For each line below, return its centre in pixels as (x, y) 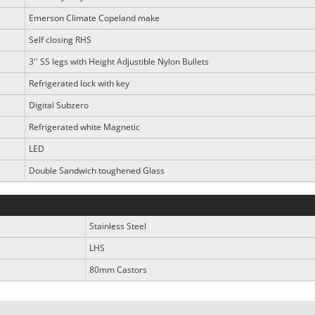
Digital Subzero (59, 105)
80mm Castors (118, 270)
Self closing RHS (60, 40)
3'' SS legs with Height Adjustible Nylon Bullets (119, 62)
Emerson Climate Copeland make (94, 18)
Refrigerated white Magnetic (84, 127)
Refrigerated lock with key (79, 83)
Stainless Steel (118, 226)
